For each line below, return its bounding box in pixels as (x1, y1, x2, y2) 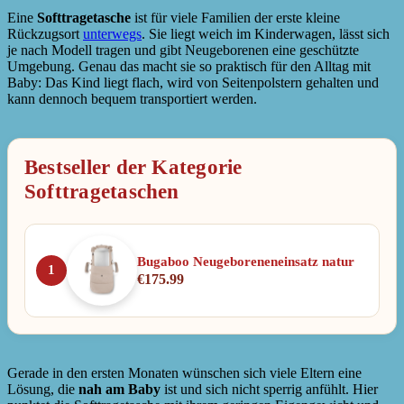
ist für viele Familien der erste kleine (131, 9, 340, 25)
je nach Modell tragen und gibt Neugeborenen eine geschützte (7, 41, 359, 58)
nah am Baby (78, 381, 161, 397)
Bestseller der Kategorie (24, 155, 243, 179)
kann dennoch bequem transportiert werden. (7, 90, 257, 106)
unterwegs (83, 25, 142, 41)
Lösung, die (7, 381, 78, 397)
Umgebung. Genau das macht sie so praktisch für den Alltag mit (7, 58, 371, 74)
